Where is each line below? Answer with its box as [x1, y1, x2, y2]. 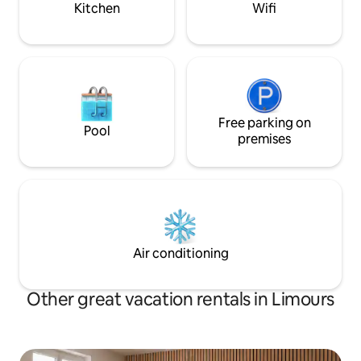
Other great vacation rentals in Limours [27, 288, 334, 311]
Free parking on [218, 114, 311, 131]
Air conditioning [132, 245, 229, 262]
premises [238, 131, 291, 147]
